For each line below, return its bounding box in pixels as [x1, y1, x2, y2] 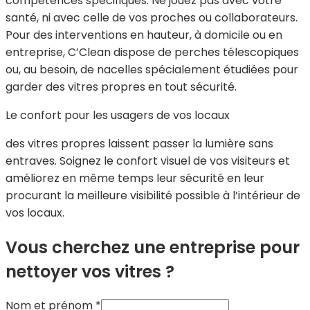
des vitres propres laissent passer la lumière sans [6, 135, 273, 152]
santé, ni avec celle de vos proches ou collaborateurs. [6, 9, 298, 26]
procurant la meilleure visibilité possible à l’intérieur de [6, 187, 300, 203]
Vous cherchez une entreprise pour [6, 235, 300, 259]
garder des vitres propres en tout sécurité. [6, 78, 237, 95]
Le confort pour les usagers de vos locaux [6, 107, 230, 123]
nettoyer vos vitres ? [6, 259, 174, 283]
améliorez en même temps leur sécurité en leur [6, 170, 264, 186]
